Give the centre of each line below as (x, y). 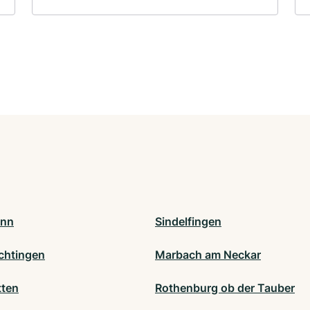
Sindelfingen (188, 222)
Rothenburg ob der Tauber (225, 288)
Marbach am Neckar (208, 255)
